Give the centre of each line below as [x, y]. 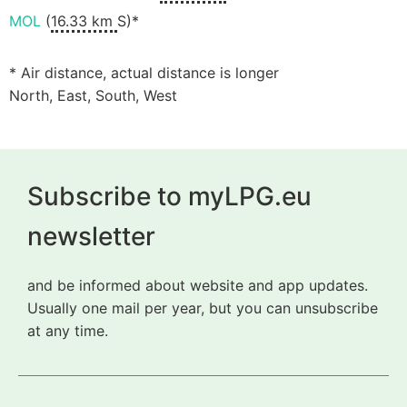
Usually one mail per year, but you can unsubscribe [203, 308]
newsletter [91, 236]
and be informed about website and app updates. [198, 285]
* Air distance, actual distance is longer [144, 73]
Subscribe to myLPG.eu [169, 196]
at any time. [68, 330]
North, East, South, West [93, 96]
